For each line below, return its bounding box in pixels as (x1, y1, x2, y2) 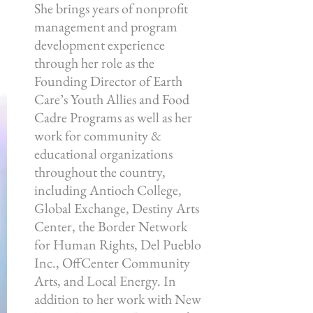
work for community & (34, 126, 161, 145)
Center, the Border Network (34, 217, 187, 235)
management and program (34, 17, 177, 36)
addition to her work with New (34, 290, 201, 308)
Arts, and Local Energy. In (34, 272, 176, 290)
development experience (34, 36, 165, 54)
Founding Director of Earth (34, 72, 182, 90)
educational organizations (34, 145, 173, 163)
